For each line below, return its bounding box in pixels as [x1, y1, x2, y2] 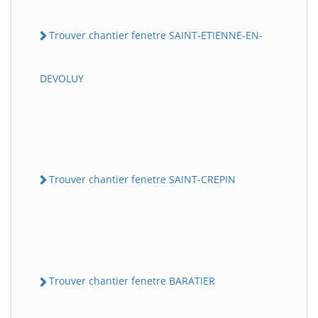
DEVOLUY [40, 72, 84, 85]
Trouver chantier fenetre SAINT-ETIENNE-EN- [49, 28, 263, 42]
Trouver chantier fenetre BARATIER [49, 274, 215, 288]
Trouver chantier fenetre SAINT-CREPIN [49, 172, 236, 186]
